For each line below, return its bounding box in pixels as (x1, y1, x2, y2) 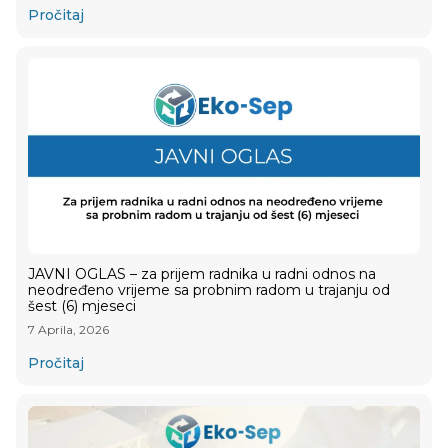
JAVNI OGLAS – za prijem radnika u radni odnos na (28, 265, 376, 284)
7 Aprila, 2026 (28, 322, 109, 338)
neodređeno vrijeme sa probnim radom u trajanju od (28, 281, 390, 300)
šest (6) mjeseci (28, 297, 136, 316)
